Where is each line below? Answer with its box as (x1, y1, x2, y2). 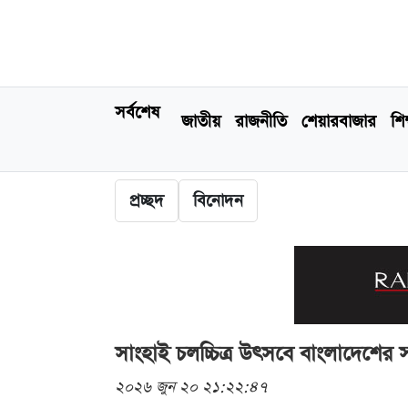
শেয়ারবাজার (301, 109, 376, 133)
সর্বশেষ (115, 101, 159, 124)
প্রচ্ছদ (129, 189, 164, 213)
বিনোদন (193, 189, 243, 213)
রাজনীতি (235, 109, 287, 133)
